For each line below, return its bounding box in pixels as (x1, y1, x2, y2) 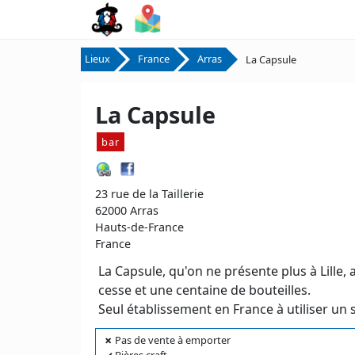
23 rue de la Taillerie (95, 186, 204, 201)
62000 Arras (95, 203, 158, 218)
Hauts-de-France (95, 219, 184, 235)
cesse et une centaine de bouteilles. (98, 281, 311, 299)
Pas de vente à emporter (113, 333, 231, 347)
